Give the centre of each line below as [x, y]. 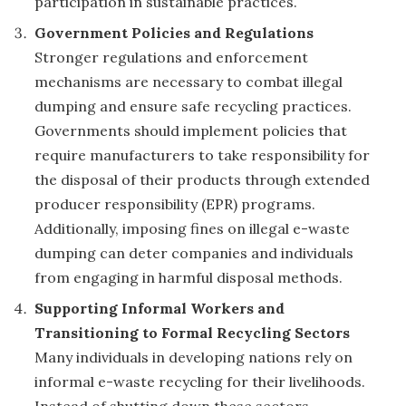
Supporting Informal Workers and [159, 309]
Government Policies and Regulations [174, 33]
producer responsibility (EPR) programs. [175, 204]
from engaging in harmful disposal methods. [188, 278]
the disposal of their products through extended [202, 180]
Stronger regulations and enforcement [171, 58]
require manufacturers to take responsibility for [202, 155]
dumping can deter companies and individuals [194, 253]
